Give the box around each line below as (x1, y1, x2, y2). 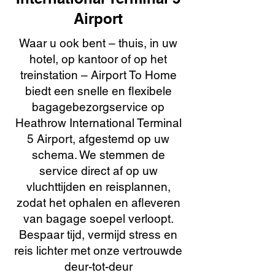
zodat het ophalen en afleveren (16, 196, 180, 209)
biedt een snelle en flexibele (25, 84, 172, 98)
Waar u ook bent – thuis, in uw (19, 36, 177, 50)
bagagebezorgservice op (32, 100, 165, 114)
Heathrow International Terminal (15, 116, 182, 130)
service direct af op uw (39, 164, 158, 177)
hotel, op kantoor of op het (29, 52, 167, 66)
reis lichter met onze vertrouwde (14, 244, 182, 257)
